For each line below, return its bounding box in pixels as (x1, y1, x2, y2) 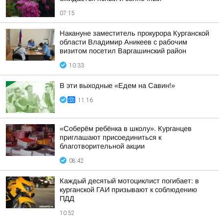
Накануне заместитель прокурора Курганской (60, 29, 209, 37)
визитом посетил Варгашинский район (60, 47, 186, 55)
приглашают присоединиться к (60, 133, 161, 141)
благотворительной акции (60, 142, 145, 150)
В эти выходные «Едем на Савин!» (60, 82, 175, 89)
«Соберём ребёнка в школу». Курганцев (60, 125, 192, 132)
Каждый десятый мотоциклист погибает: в (60, 177, 199, 185)
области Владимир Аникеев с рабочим (60, 38, 187, 46)
